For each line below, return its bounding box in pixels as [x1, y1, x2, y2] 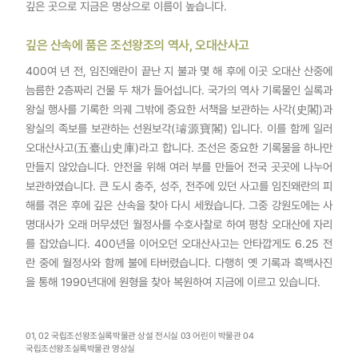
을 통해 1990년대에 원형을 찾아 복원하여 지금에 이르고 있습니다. [26, 275, 320, 289]
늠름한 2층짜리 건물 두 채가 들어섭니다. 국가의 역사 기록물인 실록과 [26, 83, 332, 97]
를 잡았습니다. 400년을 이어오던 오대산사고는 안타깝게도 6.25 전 [26, 237, 332, 251]
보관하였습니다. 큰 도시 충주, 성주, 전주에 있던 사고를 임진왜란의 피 [26, 179, 332, 193]
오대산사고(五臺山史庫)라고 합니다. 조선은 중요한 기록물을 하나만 [26, 141, 332, 155]
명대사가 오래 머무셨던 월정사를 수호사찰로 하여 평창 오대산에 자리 [26, 217, 332, 232]
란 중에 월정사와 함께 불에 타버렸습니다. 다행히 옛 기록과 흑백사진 [26, 256, 332, 270]
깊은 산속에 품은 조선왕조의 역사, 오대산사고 [26, 38, 249, 54]
